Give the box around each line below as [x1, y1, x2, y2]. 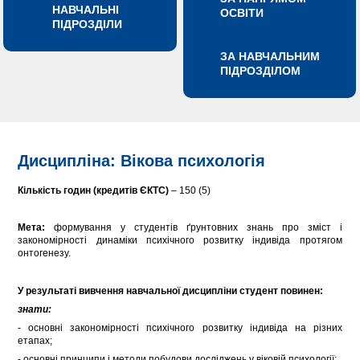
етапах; [18, 334, 53, 346]
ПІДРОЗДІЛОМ [220, 64, 301, 78]
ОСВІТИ [220, 6, 264, 20]
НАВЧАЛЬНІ [52, 3, 120, 17]
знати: [18, 303, 52, 315]
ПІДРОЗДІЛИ [52, 18, 123, 31]
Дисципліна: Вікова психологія [18, 152, 266, 170]
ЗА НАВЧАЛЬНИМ [220, 50, 321, 63]
